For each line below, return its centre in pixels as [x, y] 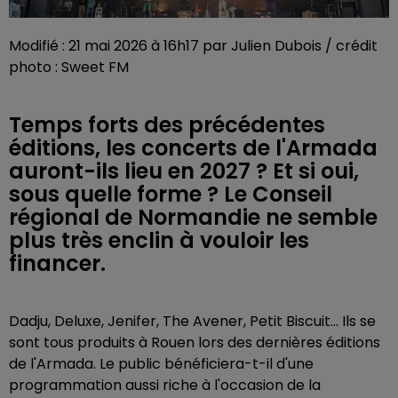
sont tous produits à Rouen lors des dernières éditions [195, 342]
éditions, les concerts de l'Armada [193, 147]
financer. [57, 263]
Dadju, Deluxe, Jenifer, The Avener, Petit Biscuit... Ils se [192, 321]
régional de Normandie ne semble [193, 217]
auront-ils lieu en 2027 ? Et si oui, [184, 171]
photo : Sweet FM [69, 67]
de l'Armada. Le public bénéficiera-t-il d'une [161, 363]
